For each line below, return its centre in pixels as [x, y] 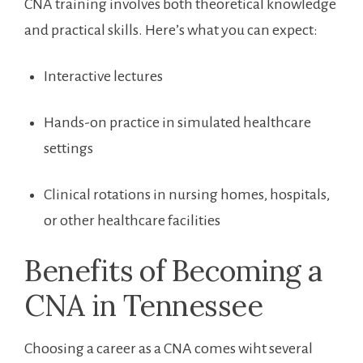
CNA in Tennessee [143, 306]
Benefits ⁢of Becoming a [173, 271]
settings [68, 149]
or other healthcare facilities [132, 221]
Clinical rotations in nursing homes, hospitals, [187, 195]
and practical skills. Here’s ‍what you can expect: [171, 30]
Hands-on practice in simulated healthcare [177, 123]
